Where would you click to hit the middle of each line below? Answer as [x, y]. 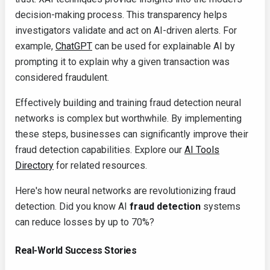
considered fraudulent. [62, 78]
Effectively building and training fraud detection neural [128, 103]
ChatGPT [74, 46]
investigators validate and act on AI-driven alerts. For [126, 31]
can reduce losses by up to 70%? [85, 222]
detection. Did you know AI [72, 207]
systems [221, 207]
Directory [34, 166]
